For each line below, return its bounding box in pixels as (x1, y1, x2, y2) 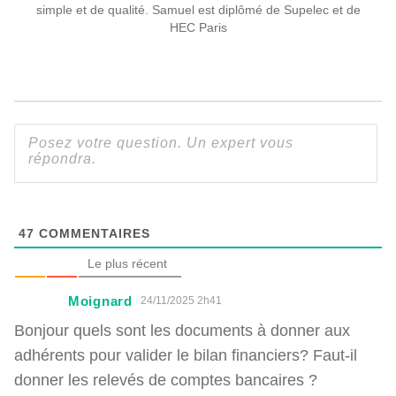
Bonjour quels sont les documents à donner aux (14, 320, 350, 339)
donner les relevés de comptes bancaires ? (14, 369, 317, 389)
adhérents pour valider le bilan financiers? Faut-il (14, 345, 357, 364)
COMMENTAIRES (34, 225, 150, 240)
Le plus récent (88, 255, 167, 270)
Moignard (68, 292, 133, 309)
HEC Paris (169, 19, 227, 34)
